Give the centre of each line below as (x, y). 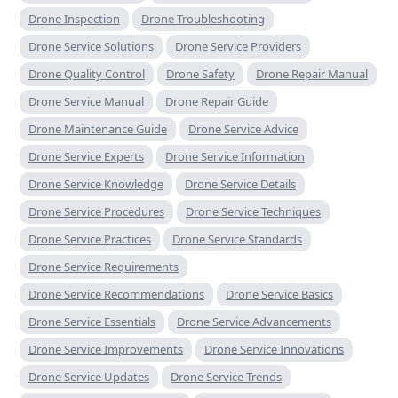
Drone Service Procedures (96, 211)
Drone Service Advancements (254, 321)
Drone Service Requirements (103, 266)
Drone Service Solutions (91, 46)
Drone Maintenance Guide (98, 128)
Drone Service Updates (89, 376)
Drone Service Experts (86, 156)
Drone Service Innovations (274, 349)
